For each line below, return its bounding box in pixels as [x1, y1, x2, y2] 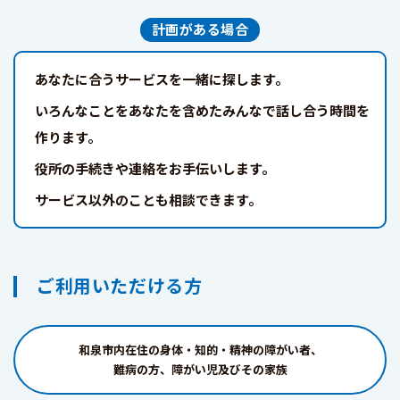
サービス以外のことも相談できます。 [35, 190, 262, 210]
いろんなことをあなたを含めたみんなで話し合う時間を [35, 101, 370, 121]
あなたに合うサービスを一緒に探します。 [35, 70, 288, 89]
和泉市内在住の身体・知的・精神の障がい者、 [78, 341, 322, 359]
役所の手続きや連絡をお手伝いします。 [35, 159, 275, 179]
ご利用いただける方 [37, 272, 203, 299]
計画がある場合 [151, 20, 249, 39]
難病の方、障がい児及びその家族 [112, 361, 287, 379]
